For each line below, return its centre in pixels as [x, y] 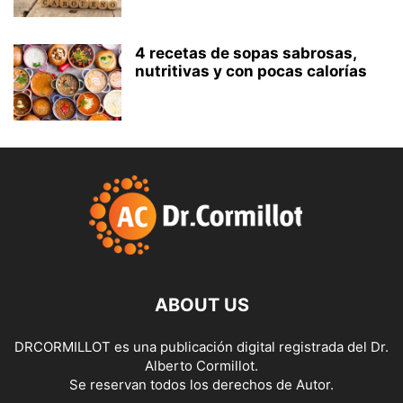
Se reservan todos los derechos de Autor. [201, 385]
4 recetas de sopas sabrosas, [246, 53]
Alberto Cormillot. [201, 366]
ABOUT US [201, 305]
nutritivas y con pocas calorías [251, 71]
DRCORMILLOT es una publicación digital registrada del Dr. [201, 347]
